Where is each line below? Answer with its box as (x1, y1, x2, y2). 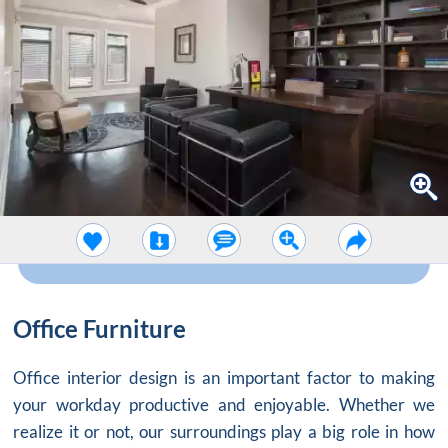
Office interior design (13, 367, 177, 389)
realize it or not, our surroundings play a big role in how (13, 421, 435, 443)
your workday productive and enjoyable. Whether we (13, 394, 435, 416)
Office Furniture (13, 314, 186, 344)
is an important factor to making (177, 367, 435, 389)
